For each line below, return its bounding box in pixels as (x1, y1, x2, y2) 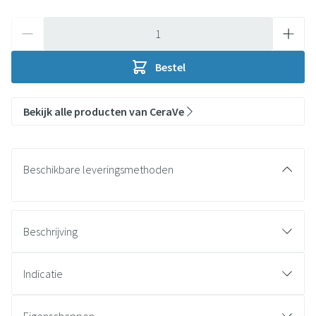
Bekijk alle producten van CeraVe (23, 104, 184, 119)
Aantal (11, 17, 39, 31)
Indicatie (23, 267, 63, 281)
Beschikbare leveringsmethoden (23, 162, 174, 176)
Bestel (154, 60, 186, 74)
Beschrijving (23, 224, 78, 238)
